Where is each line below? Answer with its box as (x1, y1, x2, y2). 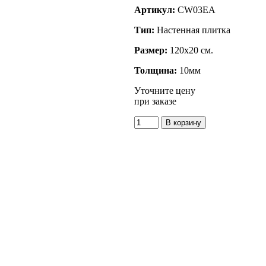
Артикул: (134, 4, 178, 15)
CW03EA (178, 4, 216, 15)
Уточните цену (134, 85, 195, 96)
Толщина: (134, 65, 177, 75)
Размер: (134, 45, 167, 55)
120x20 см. (167, 45, 213, 55)
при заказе (134, 96, 176, 106)
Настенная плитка (154, 24, 230, 35)
